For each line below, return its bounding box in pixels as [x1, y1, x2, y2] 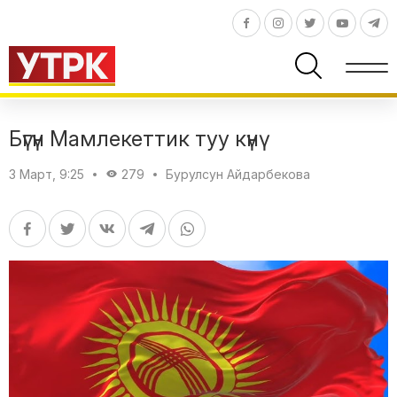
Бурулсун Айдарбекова [166, 166, 310, 182]
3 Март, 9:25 [9, 166, 84, 182]
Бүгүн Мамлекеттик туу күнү [9, 125, 259, 152]
